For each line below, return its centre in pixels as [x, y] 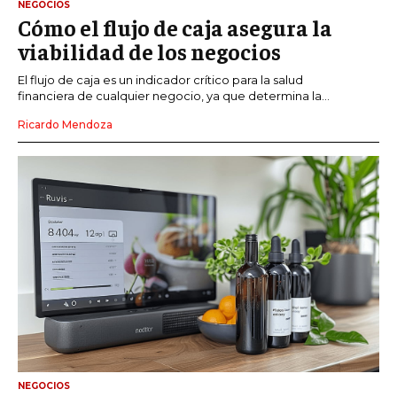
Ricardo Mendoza [65, 124]
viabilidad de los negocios [149, 51]
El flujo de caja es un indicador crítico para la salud [160, 79]
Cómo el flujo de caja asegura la [175, 27]
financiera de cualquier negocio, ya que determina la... [174, 95]
